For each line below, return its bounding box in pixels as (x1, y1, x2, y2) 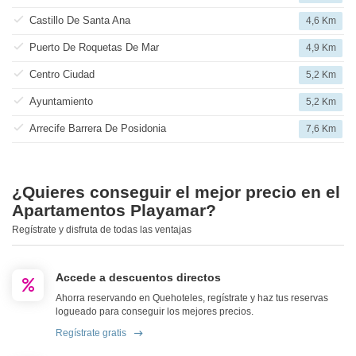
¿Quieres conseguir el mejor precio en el (12, 183, 340, 202)
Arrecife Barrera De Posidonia (29, 122, 166, 135)
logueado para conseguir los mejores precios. (56, 306, 253, 318)
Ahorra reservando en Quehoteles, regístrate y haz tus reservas (56, 292, 328, 304)
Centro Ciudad (29, 68, 95, 81)
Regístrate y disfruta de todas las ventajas (12, 224, 192, 236)
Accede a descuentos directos (56, 271, 221, 284)
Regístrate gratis (56, 327, 126, 339)
